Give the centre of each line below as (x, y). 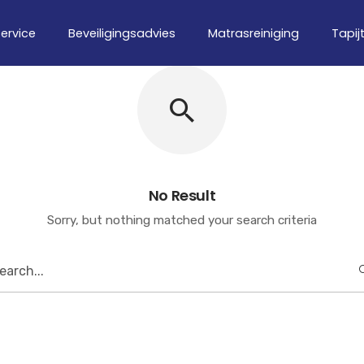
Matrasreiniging (253, 34)
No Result (182, 195)
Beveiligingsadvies (122, 34)
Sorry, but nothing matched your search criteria (182, 220)
